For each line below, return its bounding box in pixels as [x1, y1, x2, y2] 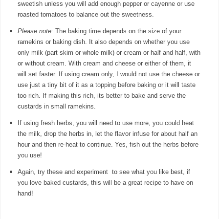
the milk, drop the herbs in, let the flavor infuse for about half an [17, 130, 197, 137]
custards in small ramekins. [17, 102, 98, 110]
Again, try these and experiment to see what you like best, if [17, 168, 190, 175]
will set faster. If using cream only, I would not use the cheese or [17, 70, 200, 78]
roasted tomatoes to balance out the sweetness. [17, 11, 156, 19]
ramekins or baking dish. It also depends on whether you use [17, 38, 190, 45]
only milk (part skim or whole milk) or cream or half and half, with [17, 48, 200, 56]
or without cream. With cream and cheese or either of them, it [17, 59, 191, 67]
